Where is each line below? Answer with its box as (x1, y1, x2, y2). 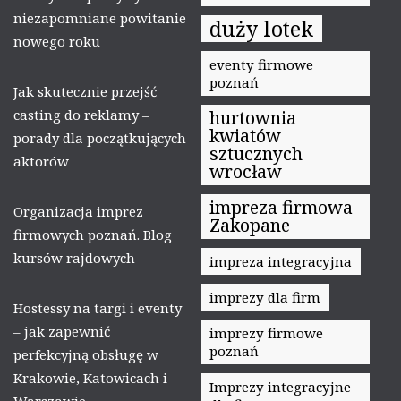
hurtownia (209, 105, 296, 130)
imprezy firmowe (209, 323, 323, 342)
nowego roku (13, 31, 100, 50)
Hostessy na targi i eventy (13, 298, 182, 317)
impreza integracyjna (209, 252, 352, 270)
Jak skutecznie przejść (13, 81, 157, 100)
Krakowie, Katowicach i (13, 368, 167, 387)
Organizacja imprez (13, 201, 143, 220)
